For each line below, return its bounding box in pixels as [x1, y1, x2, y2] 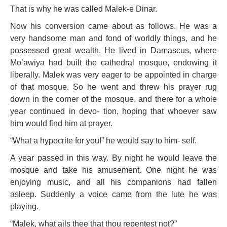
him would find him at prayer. [10, 119, 112, 128]
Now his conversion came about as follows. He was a [10, 22, 217, 30]
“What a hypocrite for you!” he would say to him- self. [10, 136, 197, 145]
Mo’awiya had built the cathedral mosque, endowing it [10, 58, 217, 67]
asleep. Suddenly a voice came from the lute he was [10, 190, 217, 199]
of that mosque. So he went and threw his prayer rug [10, 83, 217, 91]
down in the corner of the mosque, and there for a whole [10, 95, 217, 103]
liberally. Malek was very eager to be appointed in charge [10, 70, 217, 79]
